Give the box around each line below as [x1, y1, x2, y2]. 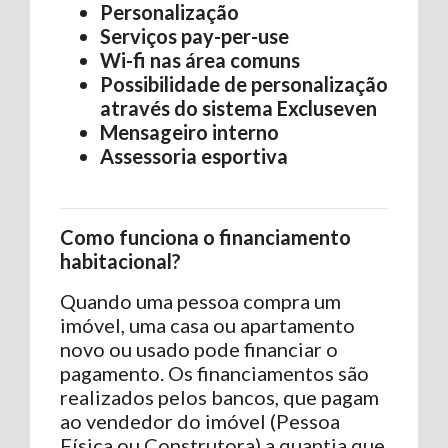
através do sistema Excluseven [100, 95, 377, 120]
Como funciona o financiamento [60, 224, 351, 249]
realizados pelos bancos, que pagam [60, 384, 379, 409]
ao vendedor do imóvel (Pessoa [60, 408, 340, 433]
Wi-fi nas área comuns [100, 47, 300, 72]
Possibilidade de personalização [100, 71, 388, 96]
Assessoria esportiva [100, 143, 288, 168]
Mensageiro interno [100, 119, 279, 144]
